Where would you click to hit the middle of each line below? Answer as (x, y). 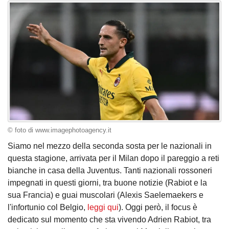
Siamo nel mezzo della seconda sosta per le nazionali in (110, 146)
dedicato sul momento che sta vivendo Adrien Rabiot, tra (109, 220)
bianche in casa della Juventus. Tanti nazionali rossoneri (110, 171)
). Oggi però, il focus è (158, 208)
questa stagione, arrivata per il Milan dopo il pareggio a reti (113, 158)
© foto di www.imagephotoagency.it (60, 130)
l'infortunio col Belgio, (48, 208)
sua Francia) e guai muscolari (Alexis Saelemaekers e (106, 195)
